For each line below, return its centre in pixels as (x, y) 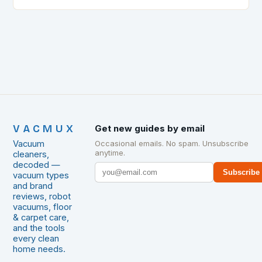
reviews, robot (42, 197)
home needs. (39, 249)
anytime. (110, 153)
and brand (33, 186)
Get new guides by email (150, 129)
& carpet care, (41, 218)
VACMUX (45, 129)
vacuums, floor (43, 207)
